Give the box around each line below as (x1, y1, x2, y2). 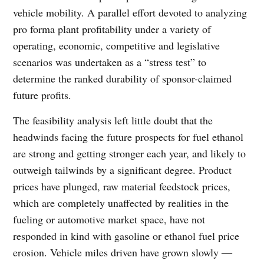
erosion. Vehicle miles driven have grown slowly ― (13, 245, 233, 259)
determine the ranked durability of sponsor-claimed (13, 71, 232, 86)
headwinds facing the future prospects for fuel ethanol (13, 129, 244, 144)
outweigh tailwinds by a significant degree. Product (13, 162, 232, 177)
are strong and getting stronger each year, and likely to (13, 146, 246, 160)
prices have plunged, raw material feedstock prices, (13, 179, 231, 193)
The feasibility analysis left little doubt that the (13, 113, 213, 127)
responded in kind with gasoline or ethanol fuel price (13, 228, 240, 243)
